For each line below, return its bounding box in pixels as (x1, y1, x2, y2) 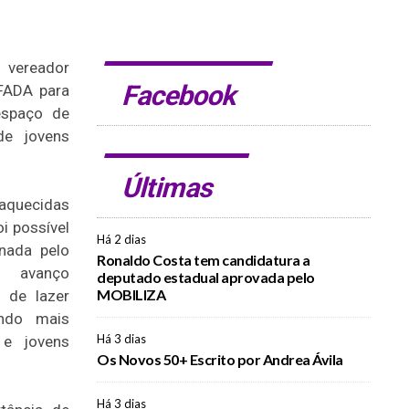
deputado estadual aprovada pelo (97, 268, 315, 286)
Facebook (119, 79, 242, 111)
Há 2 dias (97, 232, 146, 246)
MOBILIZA (97, 286, 165, 303)
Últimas (119, 172, 218, 204)
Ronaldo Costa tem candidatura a (97, 251, 310, 268)
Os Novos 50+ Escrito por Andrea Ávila (97, 351, 343, 368)
